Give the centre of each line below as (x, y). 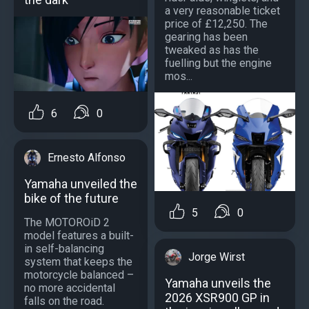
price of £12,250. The (216, 24)
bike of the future (71, 198)
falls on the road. (64, 301)
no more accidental (70, 288)
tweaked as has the (212, 50)
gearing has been (206, 37)
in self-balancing (64, 248)
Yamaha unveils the (218, 283)
